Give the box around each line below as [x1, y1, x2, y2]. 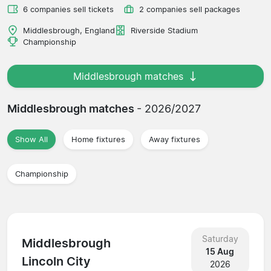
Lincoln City [22, 254, 91, 269]
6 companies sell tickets [23, 4, 114, 14]
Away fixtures [149, 134, 200, 144]
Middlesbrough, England [23, 25, 115, 35]
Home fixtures [71, 134, 125, 144]
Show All [15, 134, 48, 144]
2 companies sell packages [139, 4, 240, 14]
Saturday [201, 233, 238, 244]
